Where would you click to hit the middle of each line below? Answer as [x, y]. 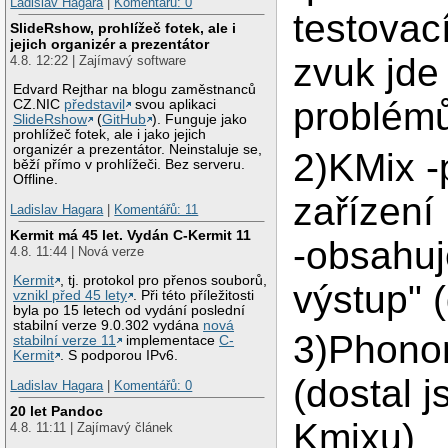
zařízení [364, 211]
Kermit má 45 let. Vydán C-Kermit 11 [131, 235]
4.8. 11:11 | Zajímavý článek [92, 428]
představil [95, 105]
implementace [171, 340]
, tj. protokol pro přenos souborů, [164, 280]
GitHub [124, 120]
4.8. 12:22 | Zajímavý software [98, 61]
